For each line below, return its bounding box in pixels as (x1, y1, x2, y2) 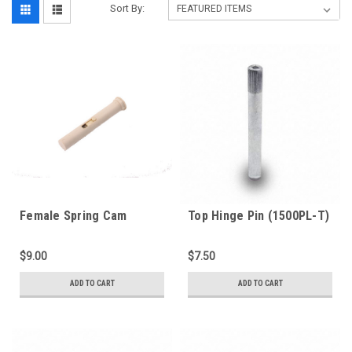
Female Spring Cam (20, 208, 127, 223)
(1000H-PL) (20, 223, 82, 238)
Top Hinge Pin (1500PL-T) (188, 208, 329, 223)
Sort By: (110, 2, 145, 14)
